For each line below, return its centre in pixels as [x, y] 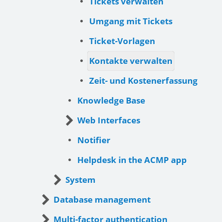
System [81, 180]
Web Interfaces [109, 120]
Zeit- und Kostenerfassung [143, 81]
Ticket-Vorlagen [122, 41]
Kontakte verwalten [131, 61]
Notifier [94, 140]
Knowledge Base [111, 101]
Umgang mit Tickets [131, 21]
